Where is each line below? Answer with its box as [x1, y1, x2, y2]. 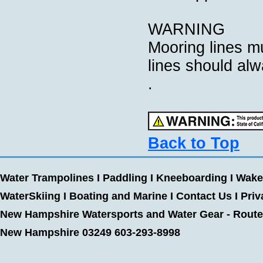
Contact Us [176, 190, 232, 202]
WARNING [148, 21, 225, 38]
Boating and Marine [69, 190, 167, 202]
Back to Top [148, 134, 240, 152]
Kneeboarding [156, 172, 227, 184]
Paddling [103, 172, 147, 184]
